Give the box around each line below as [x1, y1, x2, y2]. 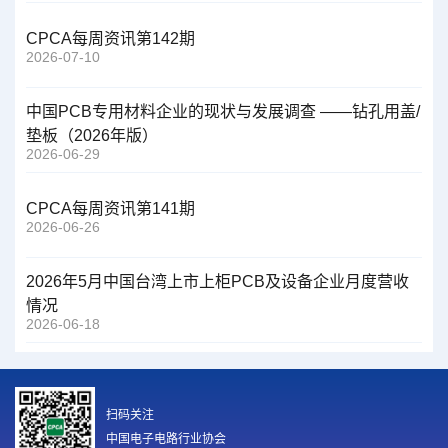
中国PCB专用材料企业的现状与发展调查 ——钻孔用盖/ [26, 103, 421, 121]
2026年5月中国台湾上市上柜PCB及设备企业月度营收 [26, 273, 410, 291]
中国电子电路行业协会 [106, 431, 227, 446]
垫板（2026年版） [26, 127, 159, 145]
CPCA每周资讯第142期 [26, 30, 196, 48]
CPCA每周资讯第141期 [26, 200, 196, 218]
